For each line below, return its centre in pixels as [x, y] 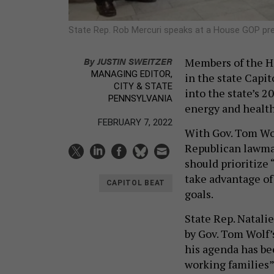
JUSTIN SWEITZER [135, 61]
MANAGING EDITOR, [132, 74]
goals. [200, 194]
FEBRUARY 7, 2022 [135, 122]
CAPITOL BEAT [135, 183]
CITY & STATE [143, 86]
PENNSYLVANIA [140, 98]
